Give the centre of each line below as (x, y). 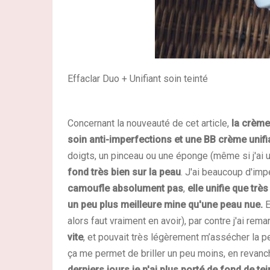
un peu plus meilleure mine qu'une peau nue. (166, 205)
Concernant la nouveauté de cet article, (149, 124)
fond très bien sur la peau (124, 172)
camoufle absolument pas (125, 189)
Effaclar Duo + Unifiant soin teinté (138, 79)
